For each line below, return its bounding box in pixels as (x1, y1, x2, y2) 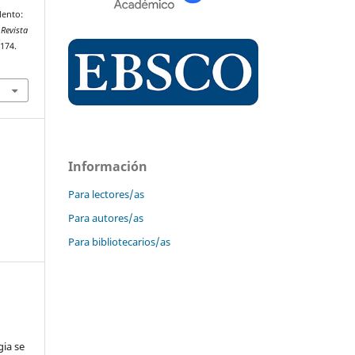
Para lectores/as (68, 187, 144, 202)
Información (68, 158, 147, 176)
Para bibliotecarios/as (68, 235, 170, 250)
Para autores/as (68, 211, 143, 226)
